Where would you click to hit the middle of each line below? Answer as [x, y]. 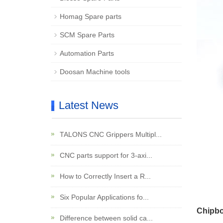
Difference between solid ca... [105, 218]
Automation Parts [87, 53]
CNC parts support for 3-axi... [105, 155]
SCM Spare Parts [87, 35]
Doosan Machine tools [95, 72]
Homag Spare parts [91, 16]
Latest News [89, 105]
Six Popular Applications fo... [103, 197]
